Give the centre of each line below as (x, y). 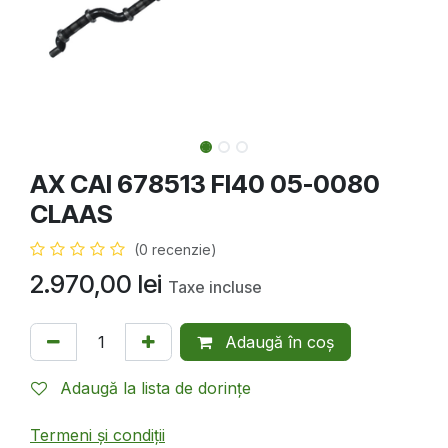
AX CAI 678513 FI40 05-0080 (205, 184)
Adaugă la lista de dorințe (155, 388)
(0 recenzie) (175, 250)
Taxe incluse (215, 287)
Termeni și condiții (97, 435)
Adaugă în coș (277, 342)
